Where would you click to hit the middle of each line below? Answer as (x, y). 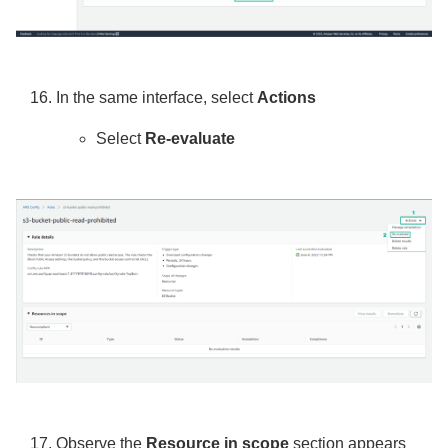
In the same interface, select (156, 98)
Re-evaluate (190, 139)
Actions (286, 98)
